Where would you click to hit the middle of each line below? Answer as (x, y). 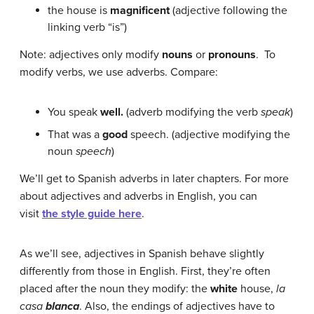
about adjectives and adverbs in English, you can (138, 196)
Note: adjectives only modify (91, 55)
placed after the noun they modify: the (115, 289)
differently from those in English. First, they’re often (145, 271)
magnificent (140, 11)
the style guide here (92, 214)
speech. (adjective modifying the (209, 135)
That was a (75, 135)
